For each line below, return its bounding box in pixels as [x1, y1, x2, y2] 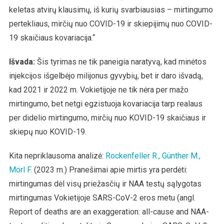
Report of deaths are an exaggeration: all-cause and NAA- [8, 206, 209, 216]
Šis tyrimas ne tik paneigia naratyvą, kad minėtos [34, 56, 206, 66]
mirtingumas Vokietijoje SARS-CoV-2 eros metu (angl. [8, 192, 195, 202]
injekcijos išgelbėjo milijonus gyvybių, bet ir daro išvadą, [8, 70, 203, 80]
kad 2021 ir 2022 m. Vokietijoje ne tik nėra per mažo [8, 84, 188, 94]
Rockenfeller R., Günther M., [105, 150, 200, 160]
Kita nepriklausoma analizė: [8, 150, 105, 160]
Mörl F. [8, 164, 32, 174]
